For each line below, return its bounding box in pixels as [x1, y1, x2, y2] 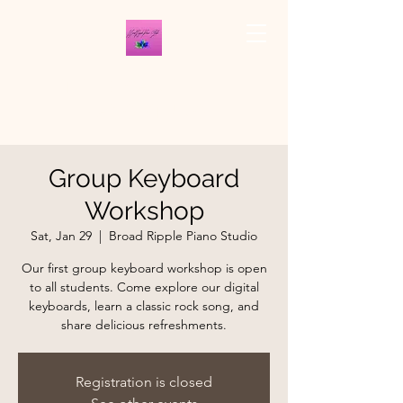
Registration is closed [76, 372, 212, 390]
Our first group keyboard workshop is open [21, 259, 267, 276]
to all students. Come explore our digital [29, 278, 259, 295]
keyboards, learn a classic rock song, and [29, 297, 259, 314]
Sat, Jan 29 [31, 227, 92, 244]
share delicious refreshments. [61, 316, 227, 333]
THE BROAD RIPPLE [61, 75, 227, 97]
